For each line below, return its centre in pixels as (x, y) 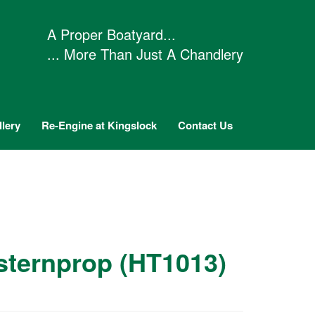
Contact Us (205, 125)
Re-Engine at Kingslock (99, 125)
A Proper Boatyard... (111, 34)
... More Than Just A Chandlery (145, 54)
